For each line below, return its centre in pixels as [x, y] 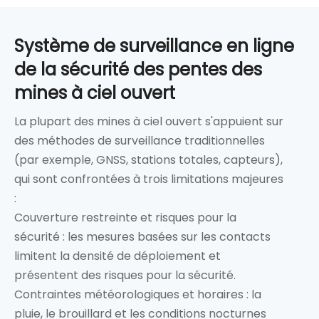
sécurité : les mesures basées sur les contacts [142, 236]
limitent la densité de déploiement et [117, 256]
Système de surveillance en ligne [154, 46]
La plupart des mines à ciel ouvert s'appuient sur [149, 121]
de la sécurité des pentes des [138, 69]
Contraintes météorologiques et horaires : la [138, 294]
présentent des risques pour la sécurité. [125, 275]
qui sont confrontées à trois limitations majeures [149, 179]
